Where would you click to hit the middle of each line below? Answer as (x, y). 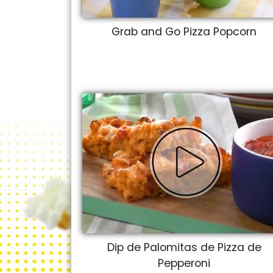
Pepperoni (184, 263)
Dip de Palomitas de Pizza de (184, 247)
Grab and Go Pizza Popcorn (184, 31)
